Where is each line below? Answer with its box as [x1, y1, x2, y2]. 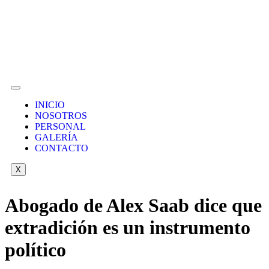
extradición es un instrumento [5, 217, 250, 239]
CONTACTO [35, 143, 88, 153]
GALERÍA [35, 132, 78, 142]
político [5, 239, 66, 261]
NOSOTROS [35, 110, 87, 121]
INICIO [35, 100, 65, 110]
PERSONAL [35, 121, 86, 131]
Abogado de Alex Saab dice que [5, 195, 262, 217]
